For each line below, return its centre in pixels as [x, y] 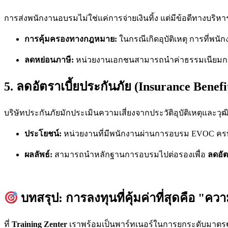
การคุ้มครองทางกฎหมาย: [71, 39]
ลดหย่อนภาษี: [49, 60]
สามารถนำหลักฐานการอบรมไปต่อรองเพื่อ [130, 154]
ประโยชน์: [43, 133]
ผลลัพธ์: [38, 154]
